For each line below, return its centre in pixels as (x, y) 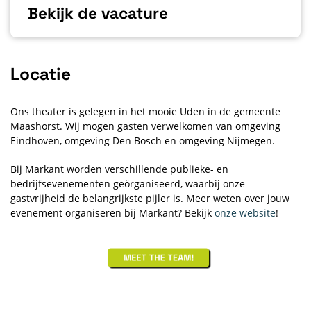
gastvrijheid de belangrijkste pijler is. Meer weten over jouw (150, 198)
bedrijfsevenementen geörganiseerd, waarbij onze (128, 183)
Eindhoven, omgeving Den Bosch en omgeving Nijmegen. (143, 141)
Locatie (41, 74)
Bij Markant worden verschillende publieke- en (119, 169)
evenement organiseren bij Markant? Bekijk (112, 212)
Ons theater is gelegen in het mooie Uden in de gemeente (145, 112)
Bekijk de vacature (98, 13)
